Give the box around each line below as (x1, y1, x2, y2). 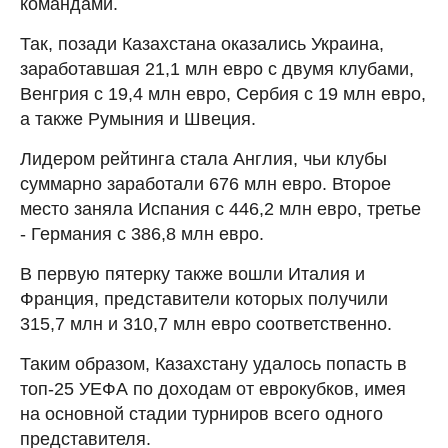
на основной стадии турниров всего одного (20, 403, 383, 424)
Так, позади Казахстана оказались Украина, (20, 33, 384, 54)
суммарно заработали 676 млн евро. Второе (20, 173, 391, 194)
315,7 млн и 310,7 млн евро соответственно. (20, 313, 392, 334)
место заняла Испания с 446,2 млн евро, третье (20, 198, 421, 219)
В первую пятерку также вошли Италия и (20, 263, 365, 284)
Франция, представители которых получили (20, 288, 388, 309)
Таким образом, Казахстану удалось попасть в (20, 353, 407, 374)
